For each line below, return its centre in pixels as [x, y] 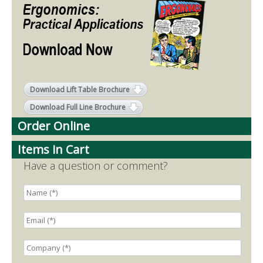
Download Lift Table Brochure [80, 89]
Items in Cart [53, 149]
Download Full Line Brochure [78, 107]
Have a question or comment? [96, 165]
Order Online [54, 126]
